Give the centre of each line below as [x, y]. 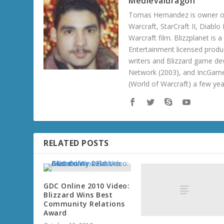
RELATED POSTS [76, 143]
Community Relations [84, 204]
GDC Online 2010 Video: [87, 186]
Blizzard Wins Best [78, 195]
